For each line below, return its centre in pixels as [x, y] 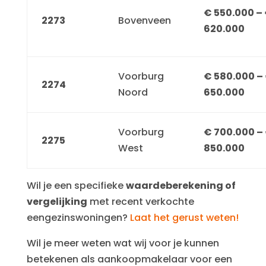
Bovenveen [144, 20]
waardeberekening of [180, 185]
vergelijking [57, 201]
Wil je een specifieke [76, 185]
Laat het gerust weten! [184, 217]
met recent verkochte [140, 201]
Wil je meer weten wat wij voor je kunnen [123, 243]
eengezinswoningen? [78, 217]
